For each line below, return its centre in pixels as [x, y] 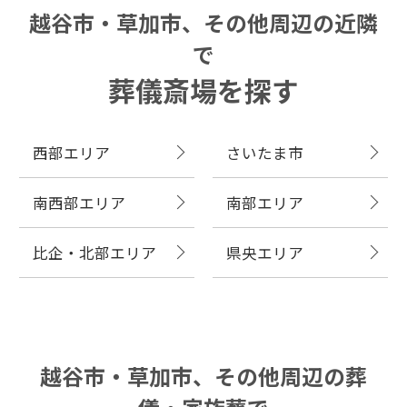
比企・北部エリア [94, 252]
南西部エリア [79, 202]
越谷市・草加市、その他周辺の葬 [203, 375]
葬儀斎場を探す [203, 89]
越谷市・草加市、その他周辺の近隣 [203, 22]
